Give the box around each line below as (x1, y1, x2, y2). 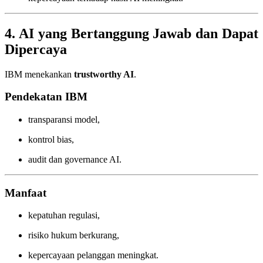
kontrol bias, (28, 134, 74, 145)
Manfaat (5, 186, 46, 199)
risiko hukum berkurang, (28, 230, 119, 241)
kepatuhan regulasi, (28, 210, 100, 221)
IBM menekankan (5, 69, 74, 79)
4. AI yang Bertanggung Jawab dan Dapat (5, 25, 258, 41)
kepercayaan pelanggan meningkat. (28, 250, 159, 261)
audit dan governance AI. (28, 154, 122, 165)
